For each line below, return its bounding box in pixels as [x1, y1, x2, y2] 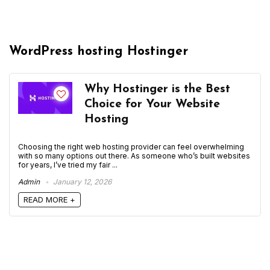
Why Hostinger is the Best [84, 83, 230, 95]
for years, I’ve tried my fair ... [18, 160, 118, 169]
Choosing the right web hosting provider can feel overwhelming [18, 142, 244, 151]
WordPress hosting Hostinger [9, 45, 188, 58]
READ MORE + [24, 194, 75, 204]
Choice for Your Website [84, 98, 220, 110]
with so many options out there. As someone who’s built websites [18, 151, 250, 160]
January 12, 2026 [51, 177, 111, 186]
